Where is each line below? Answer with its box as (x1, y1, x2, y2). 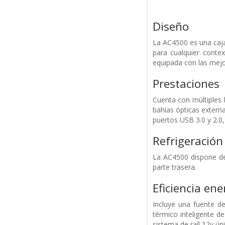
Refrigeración (152, 133, 223, 149)
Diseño (152, 19, 189, 35)
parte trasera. (152, 162, 196, 172)
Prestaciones (152, 76, 219, 92)
